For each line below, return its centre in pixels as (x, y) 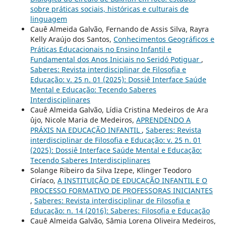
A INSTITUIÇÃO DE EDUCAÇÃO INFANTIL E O (132, 180)
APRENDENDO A (163, 120)
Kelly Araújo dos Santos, (72, 39)
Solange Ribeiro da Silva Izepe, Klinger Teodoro (110, 170)
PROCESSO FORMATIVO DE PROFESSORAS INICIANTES (121, 190)
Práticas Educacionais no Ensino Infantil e (101, 49)
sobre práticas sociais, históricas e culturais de (109, 9)
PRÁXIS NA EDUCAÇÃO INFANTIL (86, 130)
